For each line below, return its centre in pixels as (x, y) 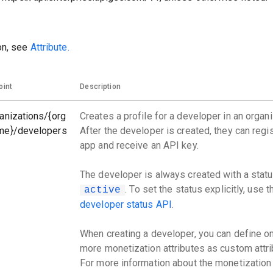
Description (101, 87)
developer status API (126, 204)
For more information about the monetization (176, 263)
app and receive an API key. (139, 145)
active (102, 190)
